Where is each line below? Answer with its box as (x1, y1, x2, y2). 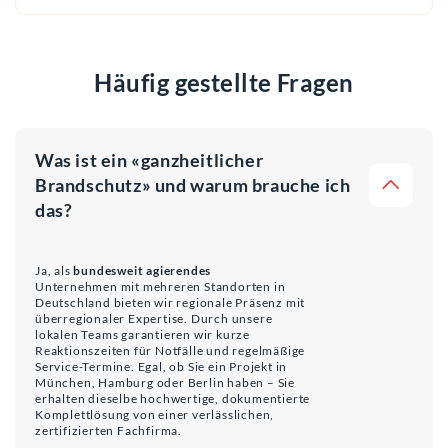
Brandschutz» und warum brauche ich (35, 173, 351, 196)
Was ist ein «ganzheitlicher (35, 148, 264, 171)
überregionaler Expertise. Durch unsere (35, 310, 273, 326)
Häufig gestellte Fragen (94, 67, 354, 97)
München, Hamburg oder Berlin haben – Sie (35, 374, 296, 390)
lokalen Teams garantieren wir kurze (35, 326, 251, 342)
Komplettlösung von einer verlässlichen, (35, 406, 275, 422)
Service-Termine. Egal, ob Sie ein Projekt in (35, 358, 288, 374)
